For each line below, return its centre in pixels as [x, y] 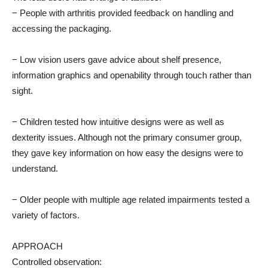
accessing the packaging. [62, 28]
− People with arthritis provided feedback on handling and [123, 13]
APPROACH [37, 246]
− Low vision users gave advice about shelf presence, [117, 59]
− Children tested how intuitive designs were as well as [118, 121]
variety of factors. [46, 215]
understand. [35, 168]
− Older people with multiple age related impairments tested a [131, 199]
